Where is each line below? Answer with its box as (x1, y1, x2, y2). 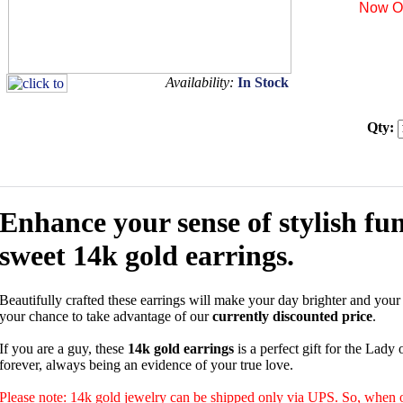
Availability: (165, 75, 237, 90)
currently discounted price (211, 308, 372, 324)
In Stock (237, 75, 289, 90)
